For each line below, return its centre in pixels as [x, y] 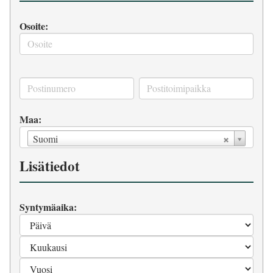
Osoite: [34, 26]
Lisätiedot [50, 165]
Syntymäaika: [48, 207]
